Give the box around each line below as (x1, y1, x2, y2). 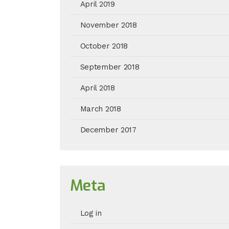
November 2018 (80, 20, 137, 30)
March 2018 (80, 104, 121, 113)
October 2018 (80, 41, 128, 51)
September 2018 (80, 62, 140, 72)
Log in (80, 209, 102, 218)
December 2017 (80, 125, 136, 134)
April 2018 (80, 83, 115, 93)
